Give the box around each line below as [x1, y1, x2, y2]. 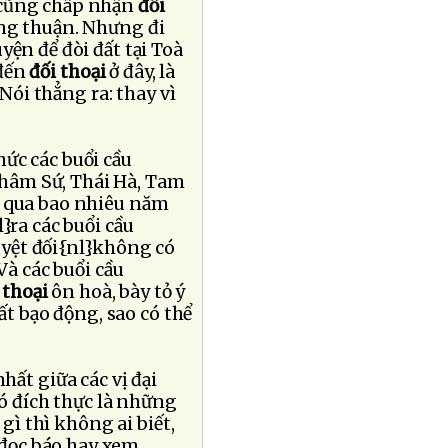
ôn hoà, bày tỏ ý [47, 281, 186, 303]
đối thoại [29, 61, 106, 83]
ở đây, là [105, 61, 176, 83]
